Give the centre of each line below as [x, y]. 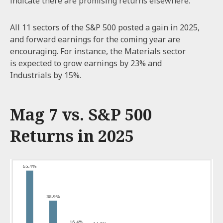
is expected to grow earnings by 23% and [86, 63]
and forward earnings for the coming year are [95, 39]
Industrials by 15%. [47, 75]
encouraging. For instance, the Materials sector [98, 51]
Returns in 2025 [72, 136]
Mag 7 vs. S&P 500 [81, 114]
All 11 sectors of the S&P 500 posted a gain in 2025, [105, 27]
